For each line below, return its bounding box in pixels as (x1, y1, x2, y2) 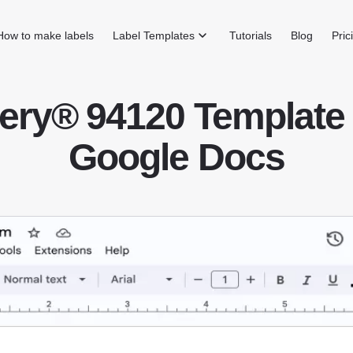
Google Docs (69, 136, 284, 178)
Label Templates (113, 29, 195, 42)
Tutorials (229, 29, 273, 42)
